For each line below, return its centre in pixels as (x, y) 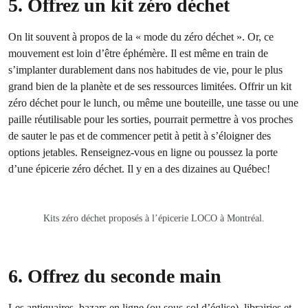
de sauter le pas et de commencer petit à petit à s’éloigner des (140, 135)
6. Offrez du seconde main (115, 276)
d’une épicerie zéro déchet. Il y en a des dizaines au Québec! (139, 168)
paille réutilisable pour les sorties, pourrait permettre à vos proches (151, 119)
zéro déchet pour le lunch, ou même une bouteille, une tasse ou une (153, 102)
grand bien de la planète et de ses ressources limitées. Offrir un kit (150, 86)
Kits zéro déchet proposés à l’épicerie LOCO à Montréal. (154, 218)
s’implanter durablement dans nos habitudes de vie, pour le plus (145, 69)
